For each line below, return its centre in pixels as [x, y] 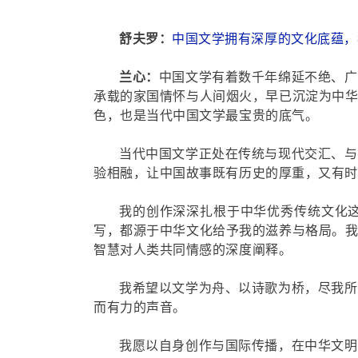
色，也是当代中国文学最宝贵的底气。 [206, 115]
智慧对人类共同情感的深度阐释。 [193, 249]
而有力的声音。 [140, 307]
